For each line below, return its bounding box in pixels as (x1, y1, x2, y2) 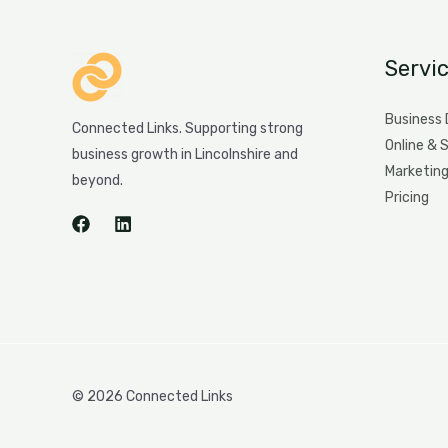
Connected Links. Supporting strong (72, 120, 303, 137)
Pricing (384, 189, 429, 206)
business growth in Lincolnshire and (72, 146, 298, 163)
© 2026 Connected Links (72, 388, 233, 405)
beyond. (72, 172, 123, 189)
